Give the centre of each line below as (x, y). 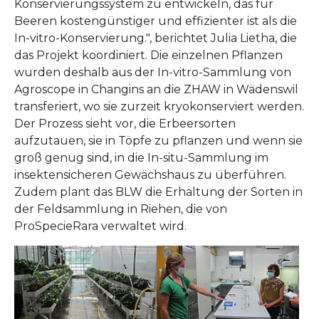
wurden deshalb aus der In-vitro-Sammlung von (153, 73)
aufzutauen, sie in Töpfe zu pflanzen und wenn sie (158, 141)
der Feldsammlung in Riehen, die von (121, 209)
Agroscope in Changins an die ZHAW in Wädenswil (156, 90)
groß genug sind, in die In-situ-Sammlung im (141, 158)
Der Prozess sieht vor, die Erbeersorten (125, 124)
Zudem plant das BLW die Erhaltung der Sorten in (158, 192)
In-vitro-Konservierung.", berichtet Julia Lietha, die (156, 38)
